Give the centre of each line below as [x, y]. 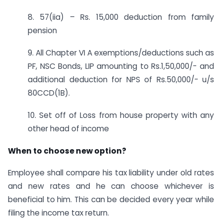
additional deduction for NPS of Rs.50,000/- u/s [121, 79]
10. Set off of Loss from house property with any [121, 115]
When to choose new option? [67, 151]
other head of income [68, 128]
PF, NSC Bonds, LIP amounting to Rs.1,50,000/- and [121, 66]
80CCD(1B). [49, 93]
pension [42, 31]
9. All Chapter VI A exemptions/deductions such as [121, 53]
